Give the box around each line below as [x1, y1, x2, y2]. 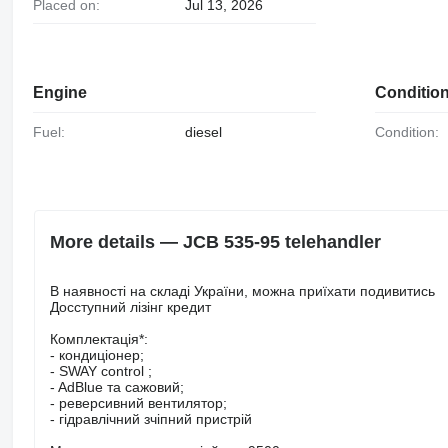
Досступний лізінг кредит [49, 298, 211, 315]
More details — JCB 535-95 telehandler [49, 231, 381, 252]
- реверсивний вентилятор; [49, 394, 227, 411]
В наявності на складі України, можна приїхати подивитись [49, 282, 435, 299]
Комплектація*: [49, 330, 148, 347]
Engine [32, 83, 87, 101]
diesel [184, 123, 222, 140]
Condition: [385, 123, 440, 140]
